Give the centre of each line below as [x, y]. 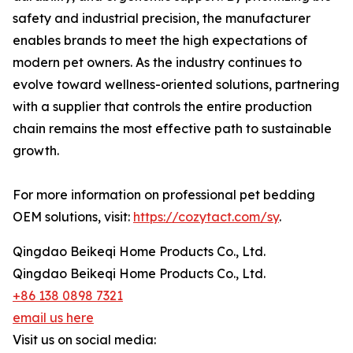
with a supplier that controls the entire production [162, 106]
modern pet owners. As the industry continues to [157, 62]
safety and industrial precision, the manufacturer [162, 18]
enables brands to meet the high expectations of [160, 40]
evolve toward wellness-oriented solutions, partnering [176, 84]
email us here [53, 318]
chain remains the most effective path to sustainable [172, 128]
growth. [36, 150]
